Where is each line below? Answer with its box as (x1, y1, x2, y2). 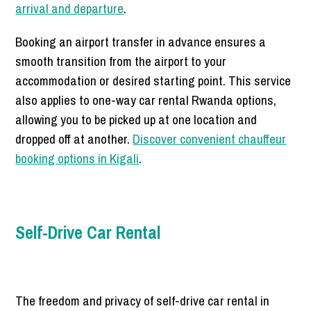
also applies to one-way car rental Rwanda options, (15, 91, 277, 110)
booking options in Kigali (15, 149, 140, 168)
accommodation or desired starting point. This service (15, 72, 292, 90)
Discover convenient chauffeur (133, 130, 287, 149)
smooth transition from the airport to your (15, 52, 227, 71)
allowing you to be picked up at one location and (15, 110, 258, 129)
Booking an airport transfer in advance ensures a (15, 33, 267, 51)
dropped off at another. (15, 130, 133, 149)
